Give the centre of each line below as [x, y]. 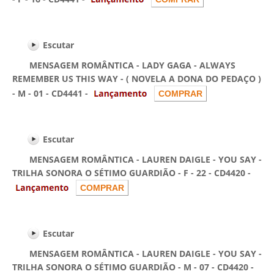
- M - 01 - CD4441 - [51, 93]
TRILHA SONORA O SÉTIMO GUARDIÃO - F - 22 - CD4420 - [131, 173]
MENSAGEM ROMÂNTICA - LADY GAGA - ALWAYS [124, 65]
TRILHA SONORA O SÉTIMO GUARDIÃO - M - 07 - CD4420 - [133, 267]
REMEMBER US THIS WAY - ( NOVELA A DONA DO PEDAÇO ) [137, 79]
